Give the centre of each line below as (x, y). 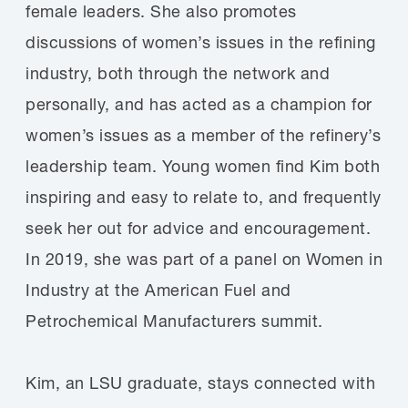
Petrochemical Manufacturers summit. (174, 321)
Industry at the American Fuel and (158, 290)
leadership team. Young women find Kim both (203, 166)
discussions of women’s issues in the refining (201, 42)
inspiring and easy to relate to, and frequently (204, 197)
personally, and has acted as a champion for (199, 104)
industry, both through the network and (178, 73)
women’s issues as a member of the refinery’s (203, 135)
